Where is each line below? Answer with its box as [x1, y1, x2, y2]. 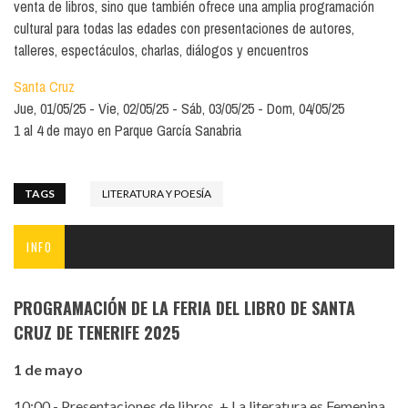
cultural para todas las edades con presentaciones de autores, [14, 17, 354, 38]
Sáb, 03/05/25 [181, 97, 254, 118]
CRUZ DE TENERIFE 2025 [14, 320, 179, 344]
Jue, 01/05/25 [14, 97, 86, 118]
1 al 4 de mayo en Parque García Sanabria [14, 119, 241, 140]
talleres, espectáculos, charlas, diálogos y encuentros [14, 39, 309, 60]
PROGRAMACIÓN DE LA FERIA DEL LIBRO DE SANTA [14, 295, 355, 320]
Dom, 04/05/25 [267, 97, 344, 118]
